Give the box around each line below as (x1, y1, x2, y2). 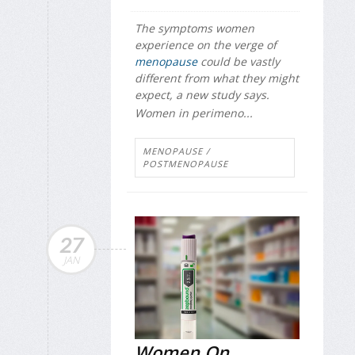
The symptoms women (135, 21, 254, 36)
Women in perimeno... (135, 105, 253, 120)
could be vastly (197, 54, 280, 70)
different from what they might (135, 71, 299, 86)
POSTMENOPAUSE (143, 158, 228, 170)
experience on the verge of (135, 37, 277, 53)
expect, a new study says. (135, 87, 269, 103)
